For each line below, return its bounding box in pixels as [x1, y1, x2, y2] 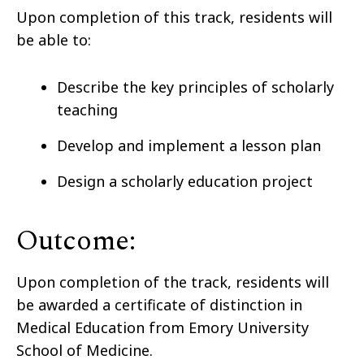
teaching [57, 99, 118, 119]
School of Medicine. [16, 340, 153, 360]
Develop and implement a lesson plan [57, 135, 321, 155]
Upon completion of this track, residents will [16, 6, 332, 27]
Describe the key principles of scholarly [57, 76, 334, 97]
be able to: [16, 29, 91, 50]
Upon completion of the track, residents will [16, 271, 329, 292]
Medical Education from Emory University [16, 317, 309, 337]
